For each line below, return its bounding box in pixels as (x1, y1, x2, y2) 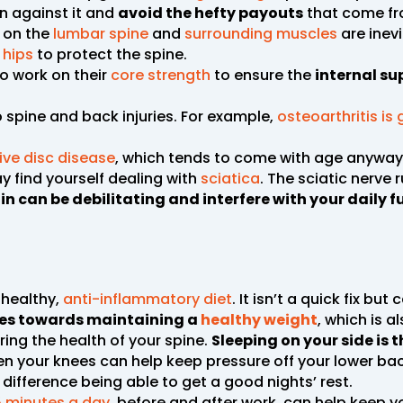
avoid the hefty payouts (118, 2, 303, 23)
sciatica (201, 167, 260, 189)
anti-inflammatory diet (63, 288, 232, 309)
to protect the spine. (33, 43, 187, 65)
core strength (111, 64, 210, 85)
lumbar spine (53, 22, 152, 44)
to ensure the (210, 64, 315, 85)
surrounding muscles (184, 22, 341, 44)
